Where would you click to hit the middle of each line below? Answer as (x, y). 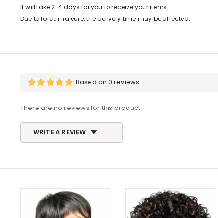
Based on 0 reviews (108, 82)
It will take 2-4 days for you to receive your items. (94, 7)
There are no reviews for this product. (81, 108)
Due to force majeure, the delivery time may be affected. (105, 19)
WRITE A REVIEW (59, 132)
